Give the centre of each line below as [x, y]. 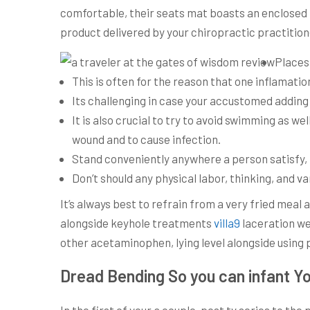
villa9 [227, 222]
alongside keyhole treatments [137, 222]
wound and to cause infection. [146, 139]
